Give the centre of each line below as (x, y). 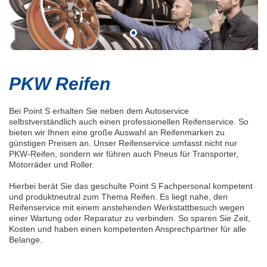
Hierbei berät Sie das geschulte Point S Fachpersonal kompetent (131, 186)
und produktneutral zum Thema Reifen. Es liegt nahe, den (118, 197)
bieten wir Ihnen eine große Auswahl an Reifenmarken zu (117, 133)
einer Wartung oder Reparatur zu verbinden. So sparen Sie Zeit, (130, 218)
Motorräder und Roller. (52, 165)
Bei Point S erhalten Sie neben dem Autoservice (99, 111)
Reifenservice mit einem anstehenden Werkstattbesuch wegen (127, 208)
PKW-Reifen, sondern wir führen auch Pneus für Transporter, (124, 154)
